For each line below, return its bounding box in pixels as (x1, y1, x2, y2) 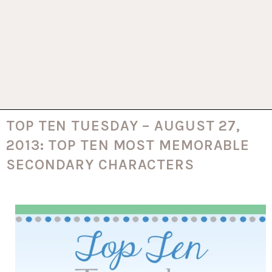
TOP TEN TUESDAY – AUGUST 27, (6, 117, 241, 134)
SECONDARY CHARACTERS (6, 155, 194, 173)
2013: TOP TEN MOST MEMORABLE (6, 136, 250, 154)
